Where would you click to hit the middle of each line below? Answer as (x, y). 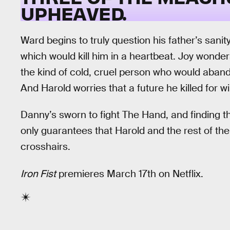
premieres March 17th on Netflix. (130, 174)
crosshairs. (45, 147)
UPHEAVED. (73, 13)
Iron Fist (38, 174)
